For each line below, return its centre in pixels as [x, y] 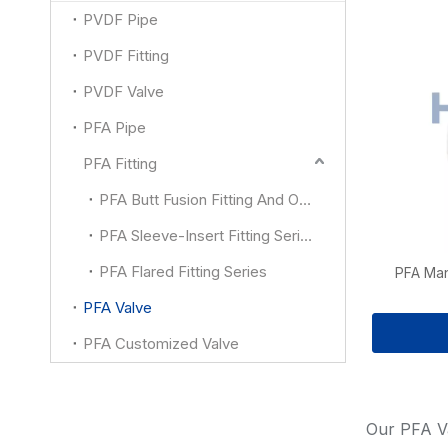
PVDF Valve [123, 91]
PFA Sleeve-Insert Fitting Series [306, 235]
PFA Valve [117, 307]
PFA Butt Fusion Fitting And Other [305, 199]
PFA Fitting [120, 163]
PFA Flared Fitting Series [183, 271]
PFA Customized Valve [161, 343]
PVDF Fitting [126, 55]
